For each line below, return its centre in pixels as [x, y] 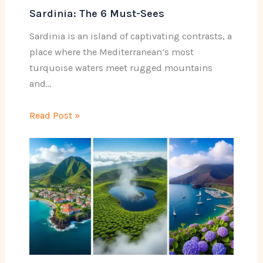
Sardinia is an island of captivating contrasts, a [130, 36]
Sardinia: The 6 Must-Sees [97, 13]
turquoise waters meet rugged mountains [121, 68]
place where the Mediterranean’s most [111, 52]
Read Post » [54, 115]
